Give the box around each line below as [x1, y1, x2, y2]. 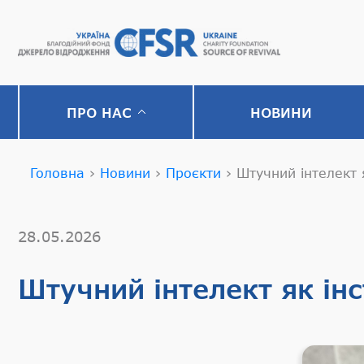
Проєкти [166, 165, 221, 180]
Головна [30, 165, 84, 180]
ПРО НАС [66, 104, 132, 120]
